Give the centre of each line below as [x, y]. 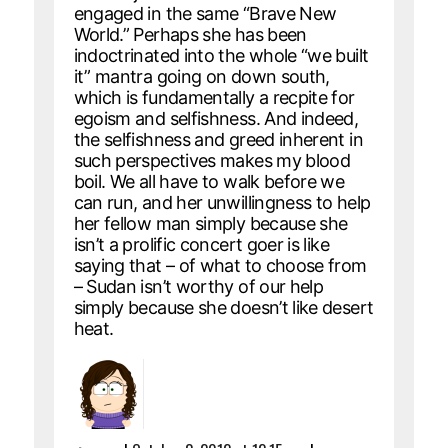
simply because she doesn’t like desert [223, 307]
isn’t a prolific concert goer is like [201, 244]
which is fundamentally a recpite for [214, 97]
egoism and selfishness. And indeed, [216, 118]
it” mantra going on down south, [201, 76]
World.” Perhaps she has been [190, 34]
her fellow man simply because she [210, 223]
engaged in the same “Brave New [205, 13]
